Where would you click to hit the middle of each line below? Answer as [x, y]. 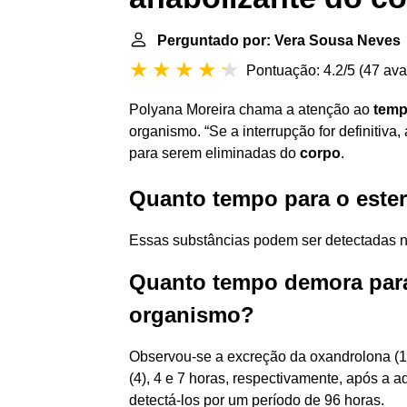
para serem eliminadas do [214, 153]
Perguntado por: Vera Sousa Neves [279, 40]
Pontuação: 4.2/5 [301, 70]
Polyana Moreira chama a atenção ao [251, 109]
